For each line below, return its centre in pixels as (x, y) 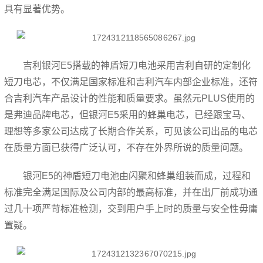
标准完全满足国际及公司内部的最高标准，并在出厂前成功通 (131, 192)
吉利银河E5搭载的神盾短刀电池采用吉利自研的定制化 (137, 65)
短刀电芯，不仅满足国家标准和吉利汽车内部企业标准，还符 (131, 82)
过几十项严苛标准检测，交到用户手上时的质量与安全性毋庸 (131, 209)
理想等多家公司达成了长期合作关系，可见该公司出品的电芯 (131, 131)
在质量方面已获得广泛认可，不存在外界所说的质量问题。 (127, 148)
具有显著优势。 (37, 9)
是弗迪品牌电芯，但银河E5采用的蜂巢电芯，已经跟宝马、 (128, 115)
